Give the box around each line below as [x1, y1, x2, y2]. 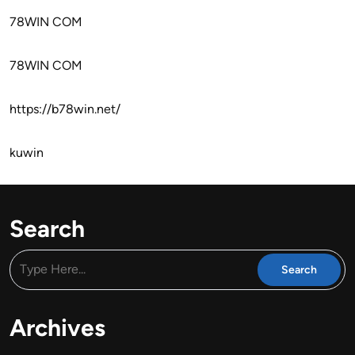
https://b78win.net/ [10, 101, 120, 116]
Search [10, 213, 85, 243]
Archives [10, 312, 105, 342]
